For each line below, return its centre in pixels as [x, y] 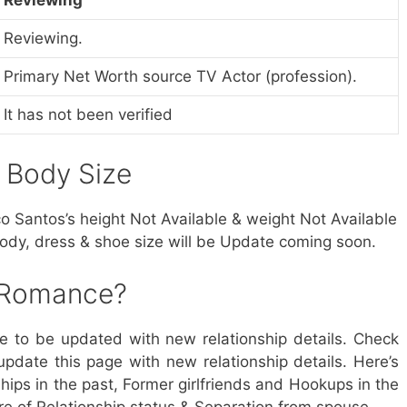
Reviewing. [43, 38]
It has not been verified [88, 114]
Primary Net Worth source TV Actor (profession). [180, 76]
